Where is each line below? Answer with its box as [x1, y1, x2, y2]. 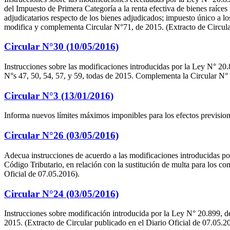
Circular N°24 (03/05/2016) [4, 188, 119, 199]
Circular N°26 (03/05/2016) [4, 130, 119, 141]
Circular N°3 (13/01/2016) [4, 90, 113, 101]
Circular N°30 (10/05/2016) [4, 41, 119, 52]
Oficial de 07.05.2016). [4, 169, 80, 178]
